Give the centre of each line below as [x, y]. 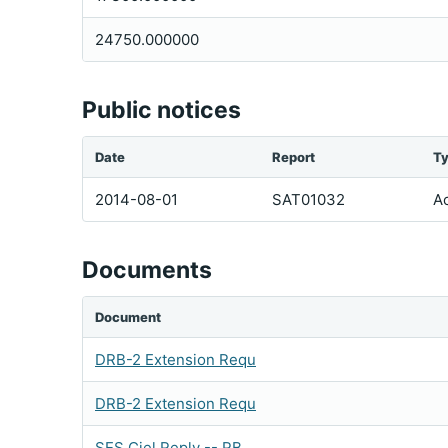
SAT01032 [308, 199]
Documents [147, 270]
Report [293, 157]
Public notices [161, 110]
